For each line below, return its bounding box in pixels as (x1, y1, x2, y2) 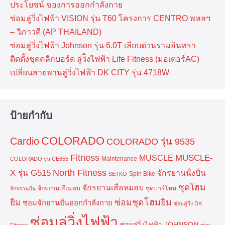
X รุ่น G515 (10, 168, 51, 178)
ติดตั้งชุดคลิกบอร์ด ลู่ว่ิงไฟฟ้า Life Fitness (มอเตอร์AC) (10, 55, 199, 64)
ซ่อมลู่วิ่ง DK (174, 200, 202, 207)
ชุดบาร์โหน (146, 185, 176, 192)
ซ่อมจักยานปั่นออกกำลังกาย (23, 199, 113, 207)
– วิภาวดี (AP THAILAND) (10, 28, 101, 37)
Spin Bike (129, 170, 155, 178)
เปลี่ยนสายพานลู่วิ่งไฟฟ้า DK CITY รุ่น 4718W (10, 68, 169, 77)
